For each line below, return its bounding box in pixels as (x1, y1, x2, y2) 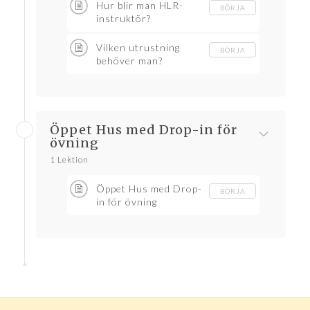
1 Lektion (50, 154, 89, 165)
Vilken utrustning (96, 42, 180, 54)
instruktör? (96, 12, 151, 25)
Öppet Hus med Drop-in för (50, 122, 237, 138)
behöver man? (96, 55, 163, 67)
